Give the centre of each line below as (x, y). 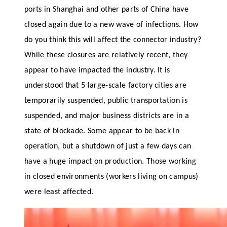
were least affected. (59, 192)
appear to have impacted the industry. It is (97, 71)
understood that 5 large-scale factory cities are (106, 86)
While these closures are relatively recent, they (106, 55)
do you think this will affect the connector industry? (113, 40)
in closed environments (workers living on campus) (111, 177)
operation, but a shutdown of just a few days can (108, 147)
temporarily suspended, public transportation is (106, 101)
